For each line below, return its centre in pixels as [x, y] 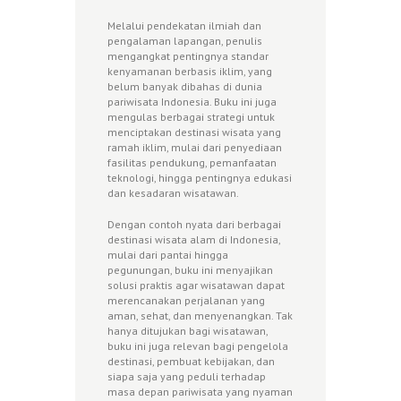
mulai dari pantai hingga [168, 255]
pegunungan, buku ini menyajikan [190, 270]
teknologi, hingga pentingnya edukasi [200, 178]
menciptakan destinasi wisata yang [194, 132]
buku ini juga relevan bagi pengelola [198, 346]
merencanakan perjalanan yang [186, 301]
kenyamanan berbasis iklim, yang [190, 72]
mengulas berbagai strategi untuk [191, 117]
